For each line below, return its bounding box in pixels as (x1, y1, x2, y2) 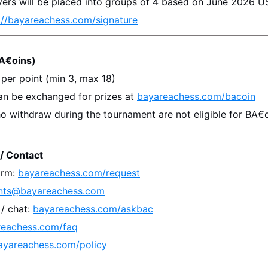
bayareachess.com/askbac (33, 203, 153, 215)
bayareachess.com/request (18, 167, 140, 179)
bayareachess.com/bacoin (137, 90, 255, 102)
